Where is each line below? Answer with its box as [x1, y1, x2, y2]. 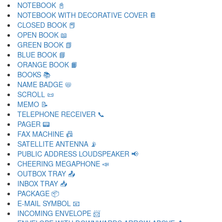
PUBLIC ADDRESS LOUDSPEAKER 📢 [17, 149, 138, 159]
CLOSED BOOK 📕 [17, 20, 76, 30]
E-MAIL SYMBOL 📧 [17, 198, 80, 208]
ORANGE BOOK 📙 [17, 59, 78, 69]
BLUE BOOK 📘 [17, 50, 66, 59]
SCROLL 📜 [17, 89, 54, 99]
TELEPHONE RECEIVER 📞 [17, 109, 105, 119]
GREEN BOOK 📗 [17, 40, 72, 50]
